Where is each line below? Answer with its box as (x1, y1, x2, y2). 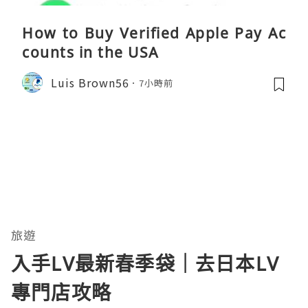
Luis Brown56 (51, 74, 129, 91)
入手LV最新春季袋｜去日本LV (11, 250, 279, 277)
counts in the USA (22, 43, 159, 63)
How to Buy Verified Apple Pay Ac (22, 23, 286, 43)
